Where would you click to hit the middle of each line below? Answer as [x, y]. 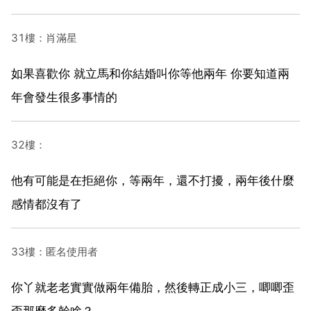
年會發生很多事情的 [64, 97]
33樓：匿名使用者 [54, 251]
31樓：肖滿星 [44, 37]
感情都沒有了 [47, 204]
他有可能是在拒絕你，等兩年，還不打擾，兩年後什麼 [153, 180]
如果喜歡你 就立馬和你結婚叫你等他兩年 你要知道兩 [150, 73]
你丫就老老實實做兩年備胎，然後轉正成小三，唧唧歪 [153, 287]
